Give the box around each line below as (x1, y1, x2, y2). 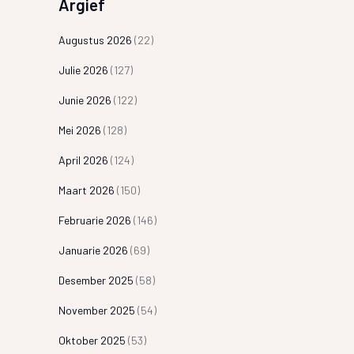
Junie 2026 (58, 93, 111, 107)
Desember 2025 (58, 273, 134, 287)
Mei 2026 (58, 123, 101, 137)
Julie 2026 (58, 63, 108, 77)
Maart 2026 (58, 183, 115, 197)
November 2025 (58, 303, 135, 317)
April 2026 (58, 153, 108, 167)
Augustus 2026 (58, 33, 132, 47)
